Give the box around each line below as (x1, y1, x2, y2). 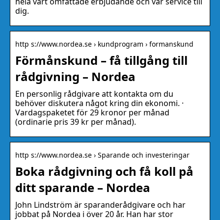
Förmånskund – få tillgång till (15, 52, 188, 69)
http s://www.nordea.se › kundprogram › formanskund (15, 39, 193, 49)
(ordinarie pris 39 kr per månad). (15, 116, 136, 128)
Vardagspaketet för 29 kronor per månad (15, 107, 169, 118)
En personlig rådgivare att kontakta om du (15, 88, 173, 100)
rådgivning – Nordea (15, 68, 136, 85)
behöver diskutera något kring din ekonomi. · (15, 98, 184, 109)
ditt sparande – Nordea (15, 179, 150, 196)
